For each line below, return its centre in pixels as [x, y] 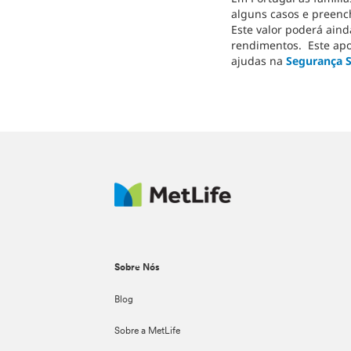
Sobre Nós [138, 268]
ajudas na [258, 61]
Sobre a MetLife [148, 331]
